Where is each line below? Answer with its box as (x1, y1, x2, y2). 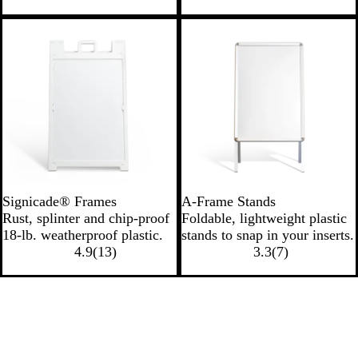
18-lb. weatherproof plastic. (2, 227, 163, 243)
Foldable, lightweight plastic (181, 210, 347, 226)
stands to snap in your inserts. (181, 227, 354, 243)
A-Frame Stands (181, 193, 276, 209)
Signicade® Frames (2, 193, 117, 209)
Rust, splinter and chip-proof (2, 210, 169, 226)
